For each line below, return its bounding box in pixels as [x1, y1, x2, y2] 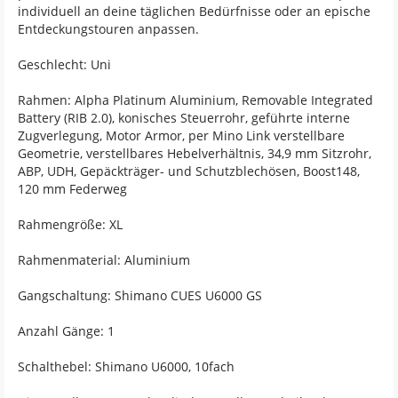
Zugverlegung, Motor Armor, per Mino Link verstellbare [18, 127, 345, 144]
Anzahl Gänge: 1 [18, 322, 115, 339]
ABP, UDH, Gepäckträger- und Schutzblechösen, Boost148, [18, 163, 360, 179]
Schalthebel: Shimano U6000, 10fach [18, 358, 235, 375]
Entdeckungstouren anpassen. [18, 20, 199, 37]
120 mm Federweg [18, 180, 127, 197]
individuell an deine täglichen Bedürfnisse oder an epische [18, 3, 370, 20]
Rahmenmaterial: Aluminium [18, 251, 190, 268]
